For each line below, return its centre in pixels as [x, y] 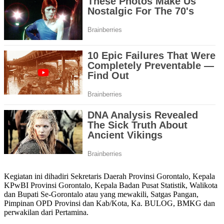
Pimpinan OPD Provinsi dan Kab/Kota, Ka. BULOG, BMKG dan [109, 203]
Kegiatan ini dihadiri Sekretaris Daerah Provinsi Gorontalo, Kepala [109, 176]
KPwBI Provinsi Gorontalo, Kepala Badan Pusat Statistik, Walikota [111, 185]
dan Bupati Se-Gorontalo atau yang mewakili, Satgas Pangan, [101, 194]
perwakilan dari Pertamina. [46, 212]
